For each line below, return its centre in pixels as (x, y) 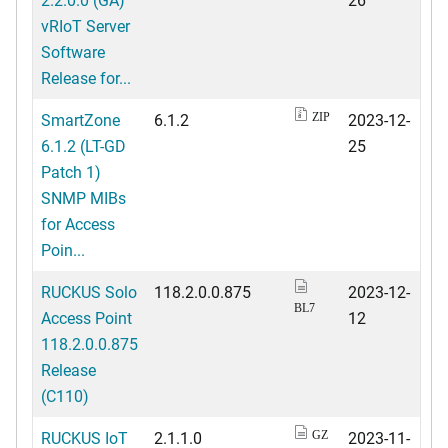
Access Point (86, 317)
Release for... (86, 77)
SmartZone (80, 119)
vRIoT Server (85, 25)
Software (73, 51)
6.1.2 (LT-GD (83, 145)
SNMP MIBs (83, 197)
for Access (78, 223)
